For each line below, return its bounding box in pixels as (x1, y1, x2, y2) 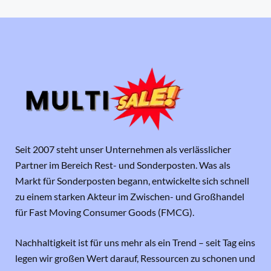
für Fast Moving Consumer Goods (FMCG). (15, 206, 194, 218)
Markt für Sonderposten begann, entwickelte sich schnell (15, 175, 249, 187)
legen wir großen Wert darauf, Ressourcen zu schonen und (15, 252, 255, 264)
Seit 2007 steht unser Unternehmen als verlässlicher (15, 143, 231, 155)
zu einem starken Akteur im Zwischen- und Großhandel (15, 191, 244, 203)
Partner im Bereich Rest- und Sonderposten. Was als (15, 159, 230, 171)
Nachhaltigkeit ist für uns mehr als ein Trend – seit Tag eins (15, 237, 255, 249)
